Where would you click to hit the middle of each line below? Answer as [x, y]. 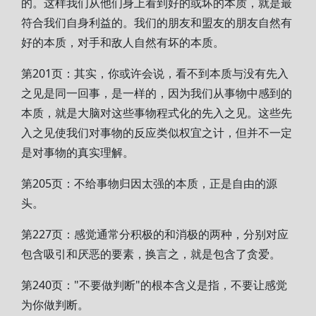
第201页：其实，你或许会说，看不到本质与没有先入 [155, 73]
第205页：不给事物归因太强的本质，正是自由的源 [149, 183]
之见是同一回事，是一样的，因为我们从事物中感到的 [157, 93]
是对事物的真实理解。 [78, 152]
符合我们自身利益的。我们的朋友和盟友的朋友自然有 [157, 23]
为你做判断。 [55, 305]
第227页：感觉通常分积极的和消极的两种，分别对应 [155, 234]
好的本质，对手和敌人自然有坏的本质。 [123, 42]
